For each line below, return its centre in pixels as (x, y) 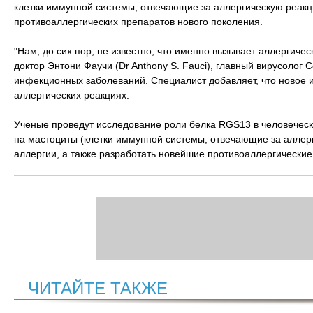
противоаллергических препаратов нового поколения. (138, 22)
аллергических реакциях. (72, 95)
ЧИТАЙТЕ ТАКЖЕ (98, 288)
